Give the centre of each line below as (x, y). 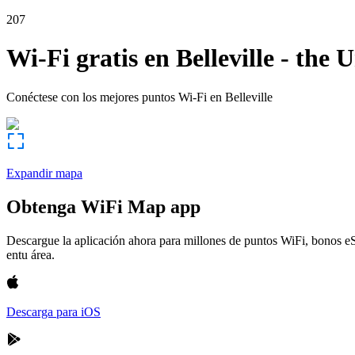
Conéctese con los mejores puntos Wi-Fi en (114, 97)
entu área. (31, 254)
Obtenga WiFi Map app (103, 206)
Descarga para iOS (53, 311)
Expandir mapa (44, 173)
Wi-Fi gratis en (88, 58)
